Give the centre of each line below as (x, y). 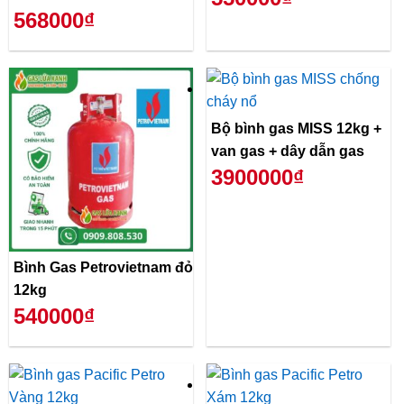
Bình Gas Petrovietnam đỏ (103, 268)
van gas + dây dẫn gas (288, 151)
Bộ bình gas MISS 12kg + (296, 129)
